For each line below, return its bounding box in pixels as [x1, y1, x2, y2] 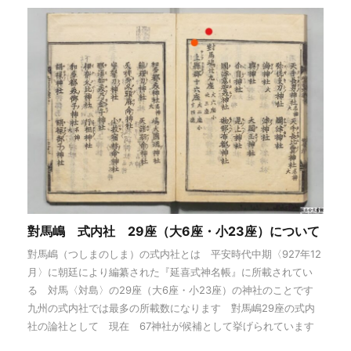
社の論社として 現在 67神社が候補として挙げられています [27, 320, 314, 333]
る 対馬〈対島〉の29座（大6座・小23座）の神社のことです [27, 284, 324, 297]
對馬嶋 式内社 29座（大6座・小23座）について [27, 223, 320, 240]
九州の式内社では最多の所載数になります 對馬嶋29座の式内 [27, 302, 315, 315]
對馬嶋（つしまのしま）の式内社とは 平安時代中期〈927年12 [27, 248, 321, 261]
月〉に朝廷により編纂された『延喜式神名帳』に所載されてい [27, 266, 313, 279]
